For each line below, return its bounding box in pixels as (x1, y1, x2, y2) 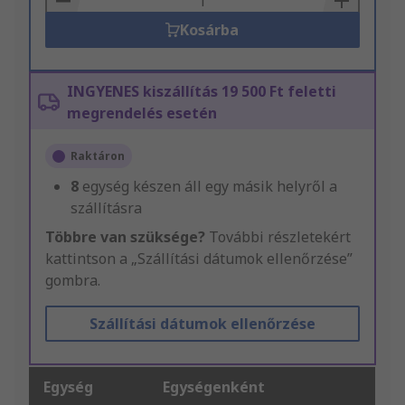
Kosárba (180, 20, 240, 41)
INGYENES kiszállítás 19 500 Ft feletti (67, 81, 336, 102)
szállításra (71, 198, 142, 219)
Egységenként (163, 377, 265, 398)
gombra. (45, 270, 100, 291)
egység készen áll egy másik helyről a (82, 176, 337, 197)
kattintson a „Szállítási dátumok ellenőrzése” (45, 249, 353, 269)
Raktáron (71, 148, 125, 165)
